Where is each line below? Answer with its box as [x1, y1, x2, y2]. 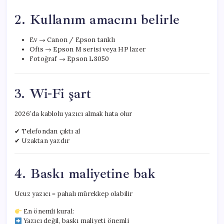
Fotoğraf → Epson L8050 [29, 54, 109, 63]
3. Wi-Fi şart [14, 85, 91, 102]
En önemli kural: [21, 207, 74, 216]
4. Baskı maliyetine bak [14, 165, 156, 182]
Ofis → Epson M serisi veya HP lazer [29, 45, 145, 54]
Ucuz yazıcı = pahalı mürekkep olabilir [14, 189, 133, 198]
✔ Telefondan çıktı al [14, 127, 80, 136]
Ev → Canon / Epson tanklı [29, 35, 115, 44]
